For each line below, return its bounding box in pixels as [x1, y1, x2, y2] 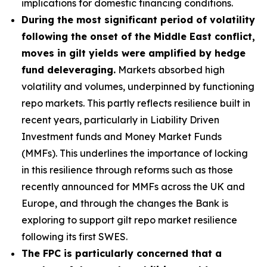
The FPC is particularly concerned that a [21, 247, 222, 259]
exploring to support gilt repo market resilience [21, 214, 237, 226]
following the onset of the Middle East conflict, [21, 30, 255, 42]
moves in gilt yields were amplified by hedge [21, 47, 246, 59]
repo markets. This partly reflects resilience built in [21, 97, 250, 109]
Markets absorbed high [116, 64, 225, 76]
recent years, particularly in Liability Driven [21, 114, 219, 126]
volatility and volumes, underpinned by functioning [21, 80, 254, 92]
